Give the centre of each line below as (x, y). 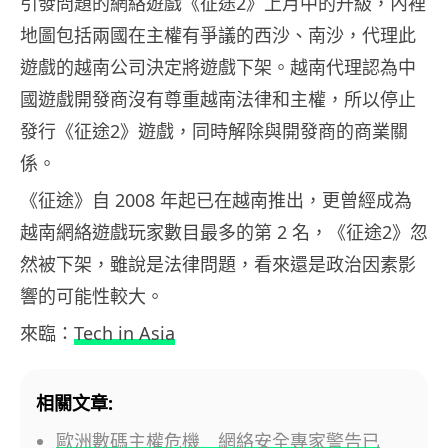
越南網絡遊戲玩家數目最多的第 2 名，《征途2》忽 (224, 231)
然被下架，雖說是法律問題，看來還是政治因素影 (218, 263)
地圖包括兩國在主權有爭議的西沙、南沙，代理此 (218, 34)
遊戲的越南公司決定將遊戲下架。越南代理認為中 (218, 66)
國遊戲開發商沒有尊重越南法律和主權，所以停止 (218, 98)
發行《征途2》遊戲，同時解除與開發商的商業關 (214, 130)
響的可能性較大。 (92, 295)
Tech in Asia (124, 332)
